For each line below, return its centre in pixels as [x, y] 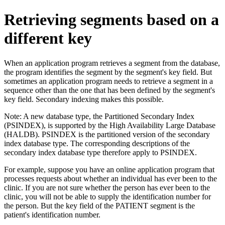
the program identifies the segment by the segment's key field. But [108, 72]
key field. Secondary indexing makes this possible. [84, 99]
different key [48, 38]
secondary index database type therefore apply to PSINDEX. [100, 152]
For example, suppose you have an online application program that [109, 169]
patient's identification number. [52, 214]
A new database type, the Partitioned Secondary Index [108, 116]
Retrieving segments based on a [111, 20]
